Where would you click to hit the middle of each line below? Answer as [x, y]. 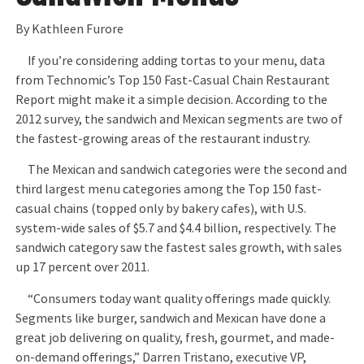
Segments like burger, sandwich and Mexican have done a [171, 318]
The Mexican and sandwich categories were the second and [182, 170]
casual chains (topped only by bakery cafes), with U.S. [161, 209]
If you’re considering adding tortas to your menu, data [171, 61]
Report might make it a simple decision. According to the [172, 100]
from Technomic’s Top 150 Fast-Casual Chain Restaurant [173, 80]
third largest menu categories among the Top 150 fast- [169, 190]
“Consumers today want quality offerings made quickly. [173, 299]
